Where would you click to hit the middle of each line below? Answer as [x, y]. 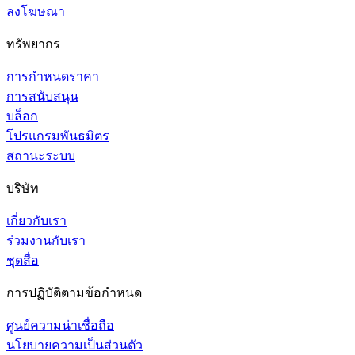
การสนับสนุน [42, 96]
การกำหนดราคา [53, 76]
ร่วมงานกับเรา [46, 240]
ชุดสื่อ [23, 260]
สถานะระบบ [41, 155]
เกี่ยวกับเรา [36, 220]
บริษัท [23, 188]
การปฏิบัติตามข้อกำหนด [74, 292]
